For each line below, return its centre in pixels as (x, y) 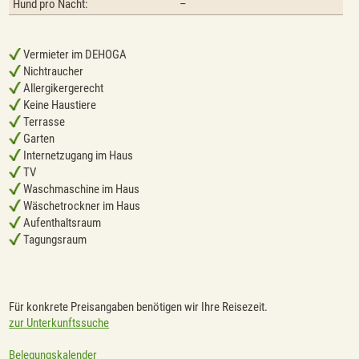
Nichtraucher (52, 72)
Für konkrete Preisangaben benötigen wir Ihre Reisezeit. (139, 307)
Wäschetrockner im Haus (81, 206)
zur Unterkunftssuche (59, 323)
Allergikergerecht (63, 89)
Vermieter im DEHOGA (74, 55)
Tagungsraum (54, 240)
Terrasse (43, 122)
